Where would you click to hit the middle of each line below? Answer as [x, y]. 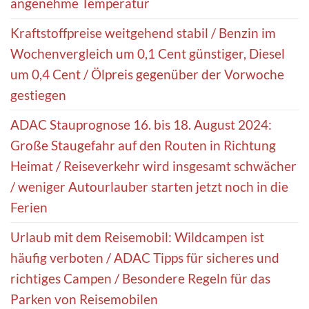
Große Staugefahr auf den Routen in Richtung [143, 146]
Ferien [29, 208]
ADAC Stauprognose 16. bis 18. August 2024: [141, 125]
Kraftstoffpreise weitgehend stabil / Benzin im [143, 33]
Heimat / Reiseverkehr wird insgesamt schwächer [153, 166]
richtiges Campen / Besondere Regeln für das [140, 279]
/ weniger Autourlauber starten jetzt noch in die [149, 187]
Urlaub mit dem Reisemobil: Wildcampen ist [137, 237]
